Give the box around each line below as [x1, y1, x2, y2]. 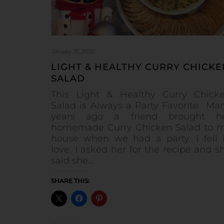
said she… [51, 154, 93, 166]
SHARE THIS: [51, 176, 89, 184]
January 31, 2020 [51, 47, 93, 55]
